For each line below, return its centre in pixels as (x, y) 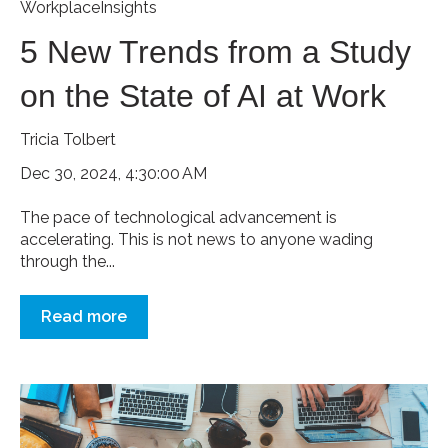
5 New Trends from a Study (215, 52)
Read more (84, 317)
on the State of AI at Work (203, 96)
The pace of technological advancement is (178, 218)
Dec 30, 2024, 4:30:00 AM (113, 173)
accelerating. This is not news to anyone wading (196, 240)
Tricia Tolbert (68, 140)
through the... (67, 262)
